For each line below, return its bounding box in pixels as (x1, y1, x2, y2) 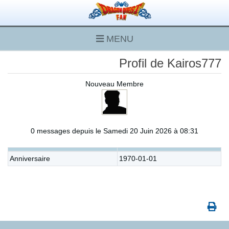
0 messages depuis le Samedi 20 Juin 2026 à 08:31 (31, 127, 198, 135)
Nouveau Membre (85, 80, 144, 88)
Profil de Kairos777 (119, 56, 221, 70)
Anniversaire (10, 154, 50, 163)
